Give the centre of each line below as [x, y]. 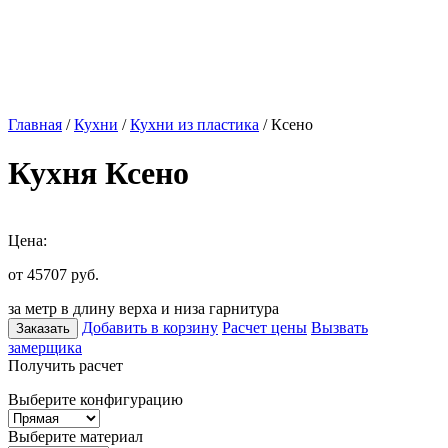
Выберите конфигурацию [95, 399]
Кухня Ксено [98, 173]
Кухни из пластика [194, 124]
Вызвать [339, 327]
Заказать [43, 328]
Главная [35, 124]
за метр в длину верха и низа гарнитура [143, 308]
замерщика [45, 347]
